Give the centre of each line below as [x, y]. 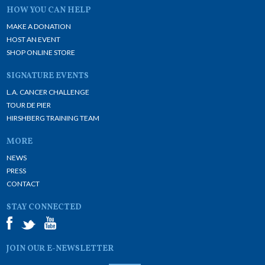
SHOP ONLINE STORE [41, 52]
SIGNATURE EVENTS [48, 76]
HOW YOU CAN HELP [49, 10]
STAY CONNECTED [44, 207]
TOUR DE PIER [29, 105]
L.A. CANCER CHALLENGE [48, 92]
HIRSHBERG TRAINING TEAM [53, 118]
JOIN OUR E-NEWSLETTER [60, 249]
